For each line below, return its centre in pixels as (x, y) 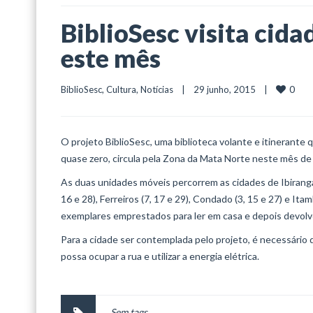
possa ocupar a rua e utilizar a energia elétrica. (160, 256)
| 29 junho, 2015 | (225, 89)
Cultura (121, 89)
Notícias (157, 89)
